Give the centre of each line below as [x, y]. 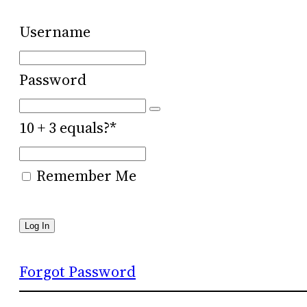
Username [55, 32]
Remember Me [85, 175]
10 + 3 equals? [64, 127]
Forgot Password [77, 271]
